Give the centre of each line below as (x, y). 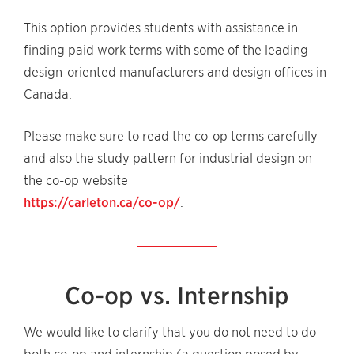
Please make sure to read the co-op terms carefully (171, 136)
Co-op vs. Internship (177, 296)
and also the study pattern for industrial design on (168, 158)
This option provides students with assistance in (161, 28)
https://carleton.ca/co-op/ (102, 203)
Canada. (48, 94)
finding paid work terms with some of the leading (166, 50)
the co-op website (76, 181)
